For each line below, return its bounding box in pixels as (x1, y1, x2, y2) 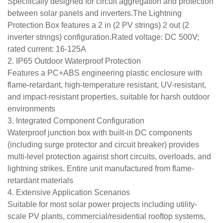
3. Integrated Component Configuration (7, 116, 144, 125)
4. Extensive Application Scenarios (7, 188, 130, 197)
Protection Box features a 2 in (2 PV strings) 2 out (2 (7, 21, 189, 29)
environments (7, 105, 55, 113)
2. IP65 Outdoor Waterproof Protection (7, 57, 141, 65)
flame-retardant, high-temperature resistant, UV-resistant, (7, 81, 206, 89)
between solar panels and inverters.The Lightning (7, 9, 182, 17)
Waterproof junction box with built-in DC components (7, 128, 192, 137)
